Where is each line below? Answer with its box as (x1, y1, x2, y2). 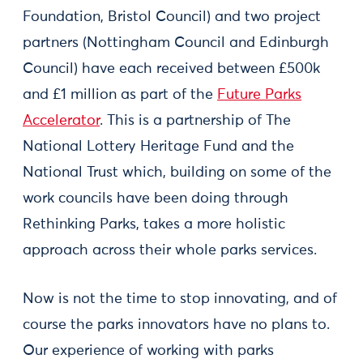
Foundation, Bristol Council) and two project (23, 10, 321, 24)
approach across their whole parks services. (23, 243, 317, 258)
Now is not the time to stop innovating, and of (23, 292, 337, 306)
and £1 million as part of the (23, 88, 217, 102)
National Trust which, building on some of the (23, 165, 331, 180)
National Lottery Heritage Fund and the (23, 139, 294, 154)
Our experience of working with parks (23, 344, 274, 358)
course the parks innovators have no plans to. (23, 318, 330, 332)
